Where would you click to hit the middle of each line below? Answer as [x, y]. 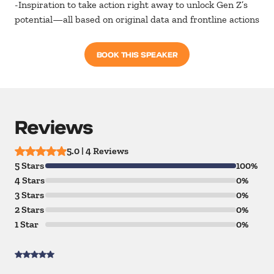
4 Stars [30, 180]
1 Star [27, 224]
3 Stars [29, 195]
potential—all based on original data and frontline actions [137, 20]
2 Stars [29, 210]
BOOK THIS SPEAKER [137, 54]
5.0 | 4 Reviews [98, 151]
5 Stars [29, 166]
